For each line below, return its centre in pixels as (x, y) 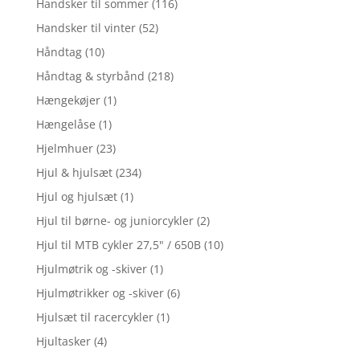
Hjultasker (63, 342)
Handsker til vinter (86, 28)
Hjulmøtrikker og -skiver (100, 293)
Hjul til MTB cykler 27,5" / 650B (118, 245)
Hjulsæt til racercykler (94, 317)
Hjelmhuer (64, 149)
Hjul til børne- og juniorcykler (115, 221)
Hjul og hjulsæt (76, 197)
